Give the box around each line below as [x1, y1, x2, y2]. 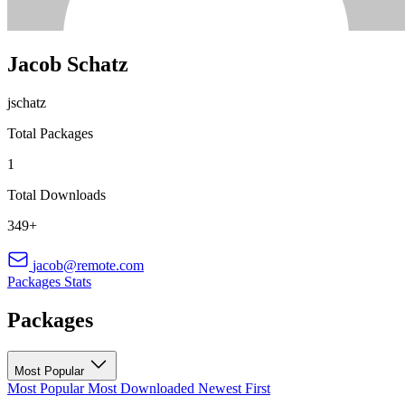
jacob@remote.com [33, 257, 144, 273]
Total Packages [7, 125, 93, 141]
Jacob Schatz [7, 52, 128, 76]
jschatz [7, 94, 46, 110]
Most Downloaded [88, 380, 198, 396]
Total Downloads [7, 186, 106, 202]
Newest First [198, 380, 270, 396]
